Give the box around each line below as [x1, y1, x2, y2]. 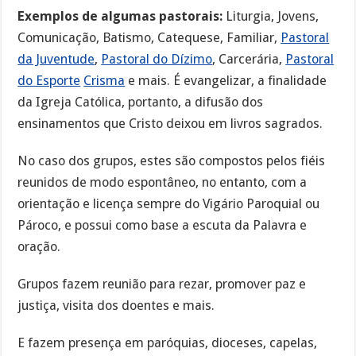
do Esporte [17, 73, 81, 89]
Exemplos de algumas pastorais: [17, 9, 223, 25]
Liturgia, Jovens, [222, 9, 319, 25]
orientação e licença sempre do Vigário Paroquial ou [17, 196, 320, 212]
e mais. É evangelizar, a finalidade [125, 73, 327, 89]
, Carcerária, [212, 52, 286, 68]
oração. [17, 239, 61, 255]
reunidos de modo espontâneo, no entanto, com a [17, 175, 308, 191]
